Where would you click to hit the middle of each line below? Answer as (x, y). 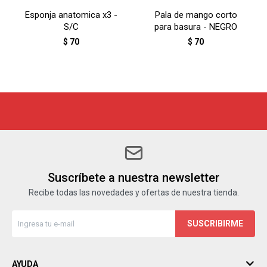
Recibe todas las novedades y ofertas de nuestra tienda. (133, 193)
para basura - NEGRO (196, 27)
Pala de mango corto (196, 15)
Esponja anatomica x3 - (71, 15)
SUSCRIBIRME (215, 223)
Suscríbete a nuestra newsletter (133, 178)
